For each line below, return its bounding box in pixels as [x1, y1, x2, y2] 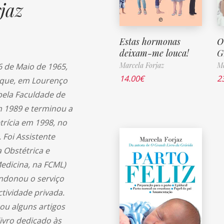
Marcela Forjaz [119, 60, 164, 70]
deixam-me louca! [119, 46, 189, 59]
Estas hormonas [119, 35, 180, 47]
